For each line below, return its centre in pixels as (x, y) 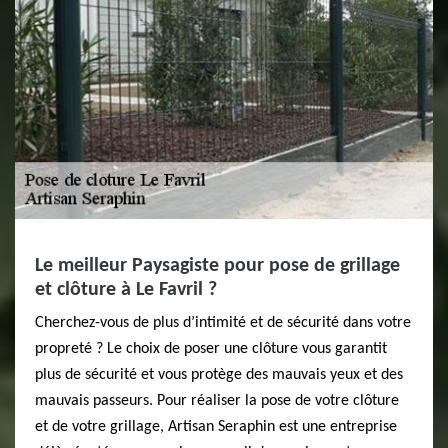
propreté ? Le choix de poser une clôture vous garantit (211, 349)
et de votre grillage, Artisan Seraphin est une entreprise (216, 427)
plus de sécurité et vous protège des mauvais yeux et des (219, 375)
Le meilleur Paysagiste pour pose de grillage (217, 266)
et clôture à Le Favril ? (126, 290)
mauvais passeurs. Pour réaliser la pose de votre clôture (217, 401)
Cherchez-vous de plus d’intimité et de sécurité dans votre (223, 323)
